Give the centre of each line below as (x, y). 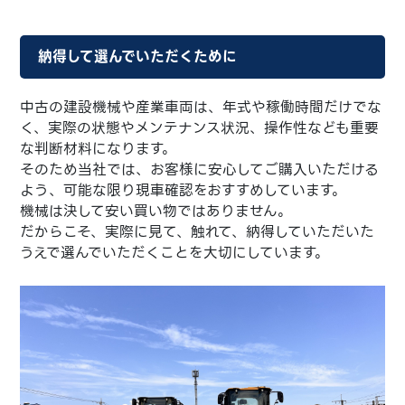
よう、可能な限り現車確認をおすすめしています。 (184, 190)
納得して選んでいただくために (138, 56)
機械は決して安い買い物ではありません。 (156, 211)
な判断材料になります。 (99, 148)
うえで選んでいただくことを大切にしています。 (175, 252)
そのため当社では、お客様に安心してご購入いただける (200, 169)
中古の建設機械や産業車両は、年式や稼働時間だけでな (201, 107)
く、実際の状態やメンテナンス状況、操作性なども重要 (200, 127)
